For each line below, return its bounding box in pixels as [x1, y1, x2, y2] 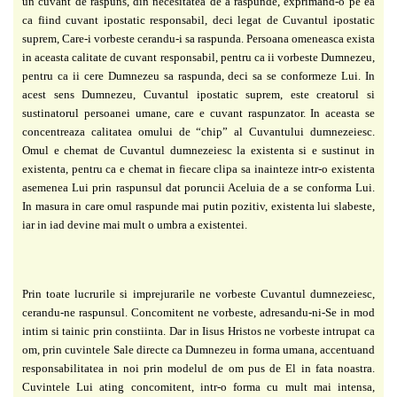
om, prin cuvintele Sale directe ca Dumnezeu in [22, 342, 253, 356]
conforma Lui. [306, 180, 376, 194]
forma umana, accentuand [252, 342, 376, 356]
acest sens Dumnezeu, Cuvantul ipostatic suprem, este [22, 87, 317, 101]
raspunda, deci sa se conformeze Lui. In [177, 68, 375, 82]
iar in [22, 217, 50, 231]
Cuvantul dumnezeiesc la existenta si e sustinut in [120, 143, 376, 157]
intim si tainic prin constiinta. [22, 323, 169, 338]
